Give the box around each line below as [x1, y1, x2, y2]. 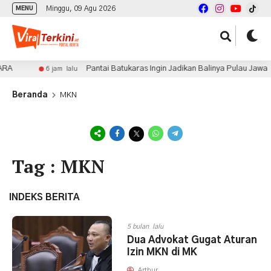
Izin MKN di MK [127, 247, 197, 257]
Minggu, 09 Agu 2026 [46, 5, 116, 12]
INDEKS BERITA [9, 193, 80, 202]
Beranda [12, 91, 48, 99]
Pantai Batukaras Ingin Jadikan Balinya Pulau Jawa [79, 65, 261, 73]
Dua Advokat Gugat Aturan [127, 235, 257, 245]
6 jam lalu [39, 65, 71, 72]
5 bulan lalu [127, 223, 163, 230]
